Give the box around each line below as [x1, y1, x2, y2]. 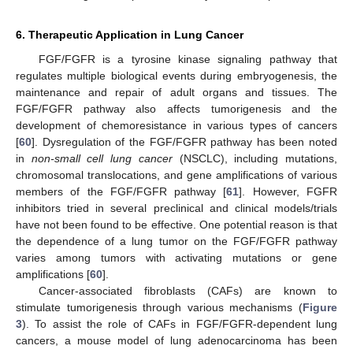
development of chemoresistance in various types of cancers [16, 119, 337, 132]
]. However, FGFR [239, 185, 338, 199]
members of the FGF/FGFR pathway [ [16, 185, 227, 199]
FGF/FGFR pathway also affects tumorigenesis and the [16, 102, 337, 116]
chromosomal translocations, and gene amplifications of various [16, 169, 337, 182]
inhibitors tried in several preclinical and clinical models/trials [16, 202, 337, 215]
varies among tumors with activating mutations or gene [16, 251, 337, 265]
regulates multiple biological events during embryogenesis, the [16, 69, 337, 83]
